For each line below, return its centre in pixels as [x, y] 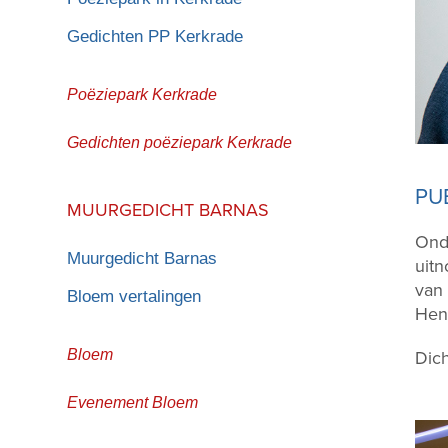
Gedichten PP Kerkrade [155, 36]
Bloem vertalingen [134, 296]
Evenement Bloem [133, 402]
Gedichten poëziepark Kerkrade [180, 142]
